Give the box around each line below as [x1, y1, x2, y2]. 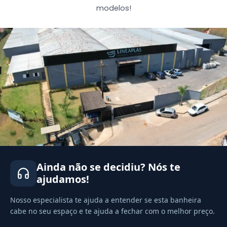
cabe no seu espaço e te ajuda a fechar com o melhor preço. [10, 206, 215, 216]
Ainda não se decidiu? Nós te [36, 160, 180, 174]
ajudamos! [36, 172, 89, 186]
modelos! [96, 3, 131, 13]
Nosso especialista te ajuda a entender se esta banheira [10, 195, 201, 205]
